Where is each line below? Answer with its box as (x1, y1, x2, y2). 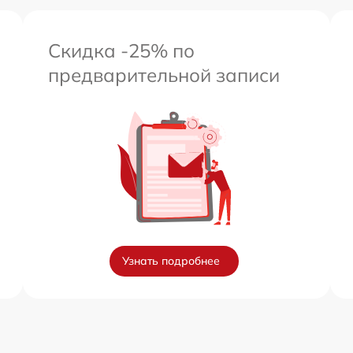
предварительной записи (48, 63, 280, 87)
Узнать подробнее (122, 254, 220, 268)
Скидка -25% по (48, 39, 195, 62)
